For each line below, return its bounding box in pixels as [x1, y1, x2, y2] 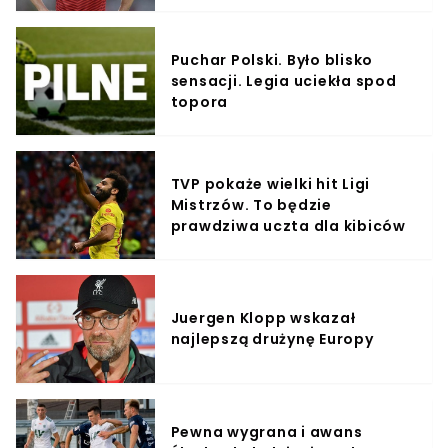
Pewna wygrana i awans [170, 421, 363, 442]
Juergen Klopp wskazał [170, 308, 356, 328]
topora [170, 91, 229, 112]
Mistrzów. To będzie [170, 194, 332, 215]
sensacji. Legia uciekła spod [170, 70, 397, 91]
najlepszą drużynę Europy [170, 329, 374, 349]
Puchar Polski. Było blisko [170, 49, 374, 70]
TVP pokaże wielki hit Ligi [170, 173, 371, 194]
